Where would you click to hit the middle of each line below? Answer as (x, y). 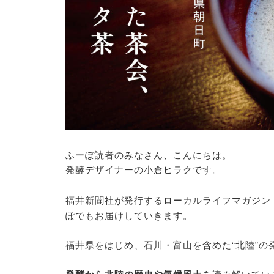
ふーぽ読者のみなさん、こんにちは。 (148, 155)
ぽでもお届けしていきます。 (129, 216)
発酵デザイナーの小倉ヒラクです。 (143, 170)
